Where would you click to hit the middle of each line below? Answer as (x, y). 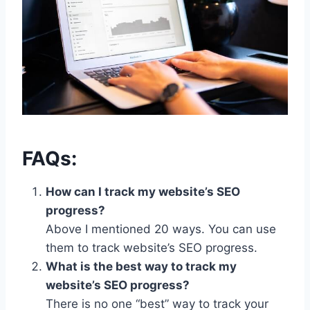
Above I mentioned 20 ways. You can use (161, 229)
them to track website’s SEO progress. (152, 247)
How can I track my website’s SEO (143, 191)
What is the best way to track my (141, 266)
